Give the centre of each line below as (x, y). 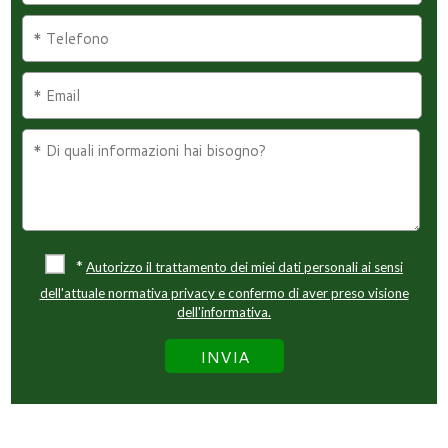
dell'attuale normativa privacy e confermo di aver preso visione (224, 292)
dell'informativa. (224, 311)
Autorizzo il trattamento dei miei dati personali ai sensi (244, 266)
